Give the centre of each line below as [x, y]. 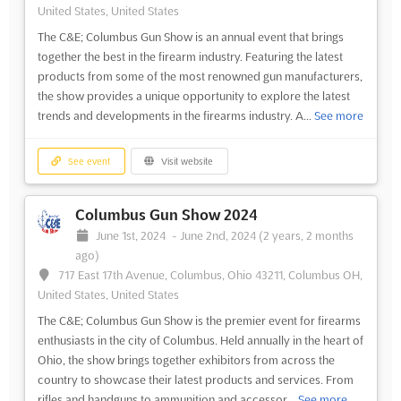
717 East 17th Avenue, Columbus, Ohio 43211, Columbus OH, [211, 275]
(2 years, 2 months [307, 236]
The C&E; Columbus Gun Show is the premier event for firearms [199, 321]
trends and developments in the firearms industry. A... [175, 115]
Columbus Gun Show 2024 [166, 215]
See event [88, 162]
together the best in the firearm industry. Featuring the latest [190, 56]
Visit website [186, 162]
